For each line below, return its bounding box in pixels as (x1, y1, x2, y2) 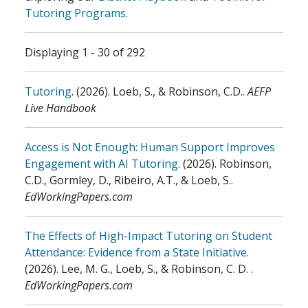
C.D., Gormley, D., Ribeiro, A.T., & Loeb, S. (25, 173, 231, 188)
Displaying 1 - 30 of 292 (25, 45, 145, 60)
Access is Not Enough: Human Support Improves (25, 140, 275, 155)
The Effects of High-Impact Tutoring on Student (25, 228, 272, 243)
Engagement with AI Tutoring (25, 156, 178, 171)
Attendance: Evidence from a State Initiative (25, 245, 247, 260)
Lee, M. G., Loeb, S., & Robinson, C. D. (61, 261, 251, 276)
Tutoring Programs (25, 5, 126, 21)
